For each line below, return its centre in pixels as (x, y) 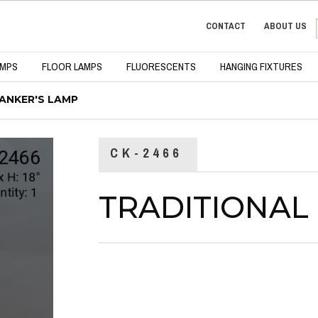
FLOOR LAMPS (72, 67)
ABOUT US (285, 26)
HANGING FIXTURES (261, 67)
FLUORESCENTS (161, 67)
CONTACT (225, 26)
